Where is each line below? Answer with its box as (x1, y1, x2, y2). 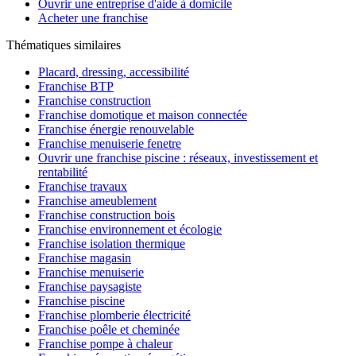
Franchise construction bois (38, 208, 175, 222)
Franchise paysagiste (38, 280, 141, 294)
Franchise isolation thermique (38, 237, 185, 251)
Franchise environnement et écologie (38, 222, 222, 237)
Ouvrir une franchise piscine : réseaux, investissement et (38, 151, 318, 165)
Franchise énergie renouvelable (38, 122, 194, 137)
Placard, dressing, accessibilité (38, 65, 189, 79)
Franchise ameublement (38, 194, 157, 208)
